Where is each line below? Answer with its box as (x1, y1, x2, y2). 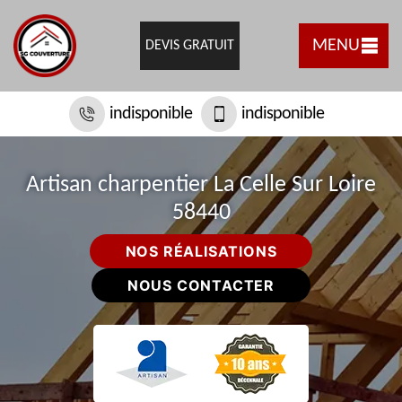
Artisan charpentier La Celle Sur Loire (26, 173, 376, 197)
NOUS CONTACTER (127, 276, 275, 294)
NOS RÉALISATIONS (125, 242, 277, 260)
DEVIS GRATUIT (145, 39, 234, 53)
